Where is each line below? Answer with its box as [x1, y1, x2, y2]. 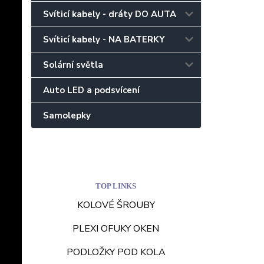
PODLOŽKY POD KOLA [66, 245, 166, 259]
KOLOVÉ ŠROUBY [77, 198, 155, 212]
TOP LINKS [95, 181, 137, 190]
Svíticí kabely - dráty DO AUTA [43, 8, 176, 20]
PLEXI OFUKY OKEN [72, 222, 160, 235]
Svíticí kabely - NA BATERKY [43, 33, 165, 45]
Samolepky [43, 109, 91, 121]
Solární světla [43, 58, 103, 71]
